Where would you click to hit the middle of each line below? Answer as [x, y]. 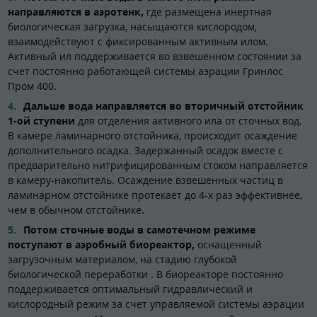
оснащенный [230, 244]
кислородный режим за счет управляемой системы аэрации [156, 304]
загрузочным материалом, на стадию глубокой [122, 259]
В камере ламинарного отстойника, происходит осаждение [152, 135]
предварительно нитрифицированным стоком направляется [158, 165]
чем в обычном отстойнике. [76, 209]
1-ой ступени [41, 120]
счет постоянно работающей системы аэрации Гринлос [145, 71]
